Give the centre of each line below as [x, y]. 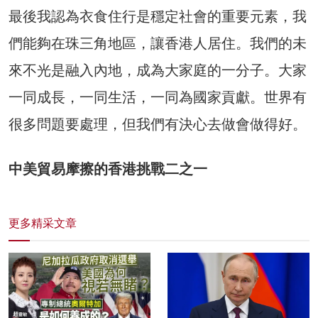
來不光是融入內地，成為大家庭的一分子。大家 [158, 71]
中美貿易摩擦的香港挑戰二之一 [108, 169]
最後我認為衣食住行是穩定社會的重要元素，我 [158, 17]
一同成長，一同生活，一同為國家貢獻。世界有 [158, 98]
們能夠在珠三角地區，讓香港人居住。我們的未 [158, 44]
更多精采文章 [43, 224]
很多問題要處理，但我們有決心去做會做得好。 [158, 125]
